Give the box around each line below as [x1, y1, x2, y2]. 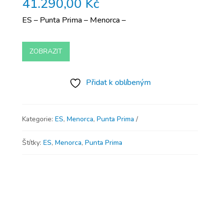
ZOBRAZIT [29, 47, 62, 56]
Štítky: [22, 137, 43, 147]
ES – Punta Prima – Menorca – [22, 14, 126, 26]
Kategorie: [22, 114, 55, 124]
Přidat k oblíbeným [85, 77, 151, 88]
